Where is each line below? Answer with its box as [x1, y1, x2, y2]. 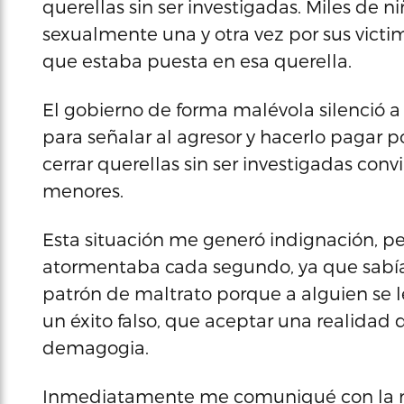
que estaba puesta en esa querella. [42, 50, 352, 71]
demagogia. [42, 336, 149, 358]
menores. [42, 179, 124, 201]
